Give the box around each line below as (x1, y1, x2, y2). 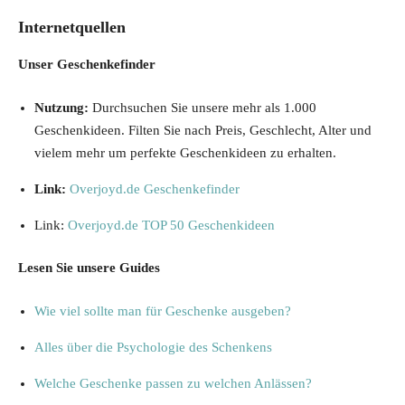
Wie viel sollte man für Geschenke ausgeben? (34, 303, 291, 318)
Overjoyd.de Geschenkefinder (70, 181, 240, 196)
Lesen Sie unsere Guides (18, 260, 160, 276)
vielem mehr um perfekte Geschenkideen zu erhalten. (34, 145, 336, 160)
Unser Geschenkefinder (18, 57, 155, 72)
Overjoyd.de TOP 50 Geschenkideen (68, 217, 275, 232)
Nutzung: (34, 99, 89, 115)
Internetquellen (18, 18, 126, 37)
